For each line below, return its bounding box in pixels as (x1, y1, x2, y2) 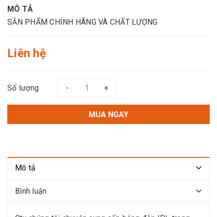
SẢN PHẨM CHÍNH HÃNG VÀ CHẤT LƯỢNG (7, 17, 158, 27)
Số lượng (7, 83, 39, 93)
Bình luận (15, 186, 47, 196)
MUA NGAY (89, 109, 128, 119)
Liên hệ (7, 46, 46, 61)
